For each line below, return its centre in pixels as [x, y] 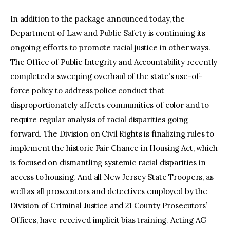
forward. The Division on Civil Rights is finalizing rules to [112, 133]
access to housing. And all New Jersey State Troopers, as [112, 177]
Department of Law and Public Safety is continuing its [108, 33]
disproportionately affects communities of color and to [110, 105]
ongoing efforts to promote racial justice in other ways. [110, 47]
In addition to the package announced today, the [98, 18]
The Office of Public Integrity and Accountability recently [114, 62]
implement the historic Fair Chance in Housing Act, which [114, 148]
